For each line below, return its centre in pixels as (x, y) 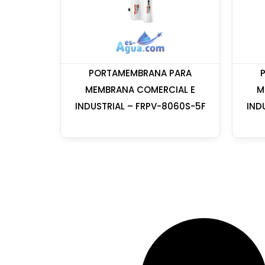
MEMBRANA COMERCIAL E (140, 90)
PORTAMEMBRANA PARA (140, 73)
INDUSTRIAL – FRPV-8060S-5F (140, 106)
